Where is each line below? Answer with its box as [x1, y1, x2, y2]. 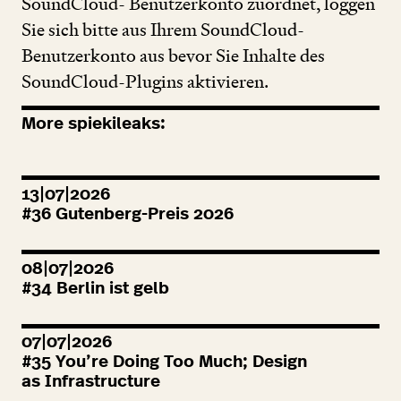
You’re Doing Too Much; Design [51, 354, 307, 371]
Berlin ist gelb [52, 279, 169, 297]
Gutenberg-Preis [51, 205, 193, 223]
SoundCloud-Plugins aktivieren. [21, 69, 269, 93]
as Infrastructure [21, 373, 160, 391]
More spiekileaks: [21, 115, 166, 133]
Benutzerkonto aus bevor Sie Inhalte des [21, 43, 325, 67]
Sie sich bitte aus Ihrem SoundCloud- [21, 17, 304, 41]
